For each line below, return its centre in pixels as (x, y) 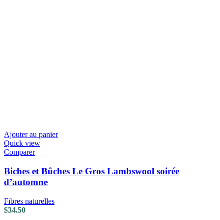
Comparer (19, 152)
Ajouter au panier (31, 135)
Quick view (22, 143)
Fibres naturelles (29, 201)
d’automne (26, 182)
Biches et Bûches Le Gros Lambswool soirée (92, 171)
